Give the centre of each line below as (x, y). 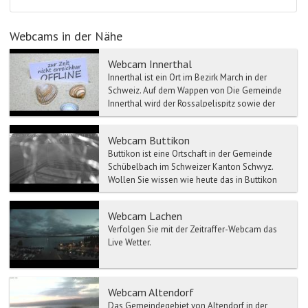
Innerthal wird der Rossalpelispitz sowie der (191, 104)
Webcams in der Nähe (66, 36)
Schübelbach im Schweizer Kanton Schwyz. (190, 166)
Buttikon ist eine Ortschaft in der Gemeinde (190, 153)
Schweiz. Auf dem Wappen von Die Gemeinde (195, 91)
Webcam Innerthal (150, 64)
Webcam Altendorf (151, 292)
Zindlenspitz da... (141, 117)
